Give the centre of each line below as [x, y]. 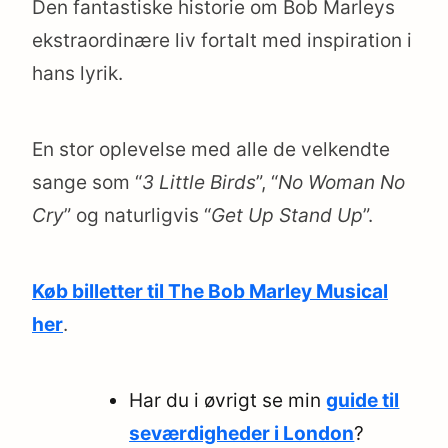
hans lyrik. [77, 74]
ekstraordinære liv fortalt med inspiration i [222, 41]
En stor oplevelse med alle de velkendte [211, 150]
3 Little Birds [199, 183]
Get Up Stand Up [287, 216]
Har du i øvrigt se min [228, 401]
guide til [363, 401]
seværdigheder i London [242, 434]
